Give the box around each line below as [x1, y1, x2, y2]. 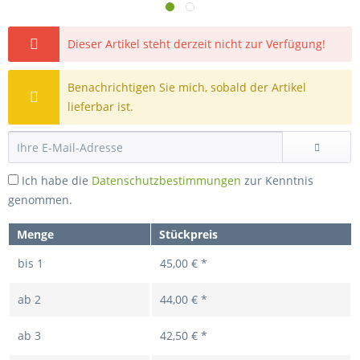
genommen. [8, 192, 72, 207]
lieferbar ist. [67, 99, 134, 114]
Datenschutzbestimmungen [92, 173, 241, 188]
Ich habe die [22, 173, 92, 188]
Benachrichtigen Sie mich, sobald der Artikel [67, 80, 307, 95]
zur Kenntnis [241, 173, 313, 188]
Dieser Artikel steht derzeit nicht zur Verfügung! [67, 36, 326, 51]
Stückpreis [159, 227, 218, 242]
